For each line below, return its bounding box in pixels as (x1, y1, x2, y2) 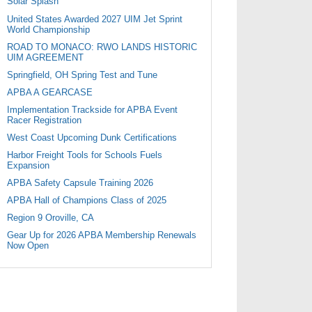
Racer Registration (6, 114, 81, 125)
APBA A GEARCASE (6, 86, 93, 97)
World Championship (6, 24, 90, 35)
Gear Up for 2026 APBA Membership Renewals (6, 230, 196, 241)
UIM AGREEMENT (6, 52, 84, 63)
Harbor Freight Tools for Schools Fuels (6, 149, 162, 160)
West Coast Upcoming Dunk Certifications (6, 132, 177, 143)
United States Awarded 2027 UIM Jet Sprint (6, 13, 182, 24)
